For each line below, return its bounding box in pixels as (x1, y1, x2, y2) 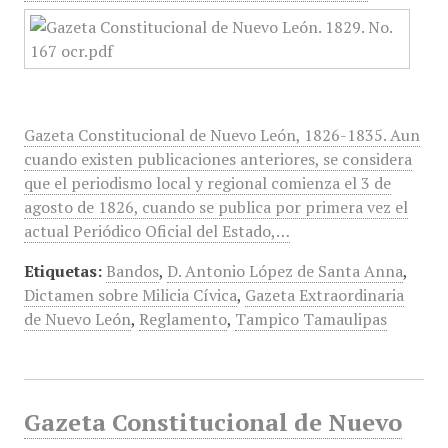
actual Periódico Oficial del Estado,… (23, 220, 290, 242)
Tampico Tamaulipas (234, 308, 387, 330)
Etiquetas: (23, 260, 102, 282)
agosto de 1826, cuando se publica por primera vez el (23, 196, 408, 218)
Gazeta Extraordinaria (244, 284, 404, 306)
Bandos (105, 260, 159, 282)
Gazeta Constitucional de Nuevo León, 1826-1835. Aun (23, 124, 420, 146)
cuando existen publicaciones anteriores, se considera (23, 148, 412, 170)
